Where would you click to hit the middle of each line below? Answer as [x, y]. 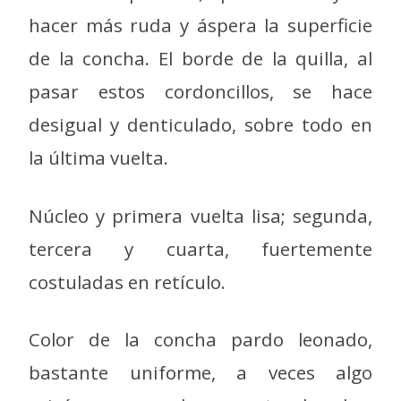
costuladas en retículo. [127, 282]
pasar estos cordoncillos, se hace [200, 92]
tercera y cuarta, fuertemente [200, 248]
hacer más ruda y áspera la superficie [200, 26]
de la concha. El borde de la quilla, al [200, 59]
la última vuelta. [98, 158]
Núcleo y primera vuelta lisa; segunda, [200, 215]
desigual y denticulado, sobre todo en [200, 125]
